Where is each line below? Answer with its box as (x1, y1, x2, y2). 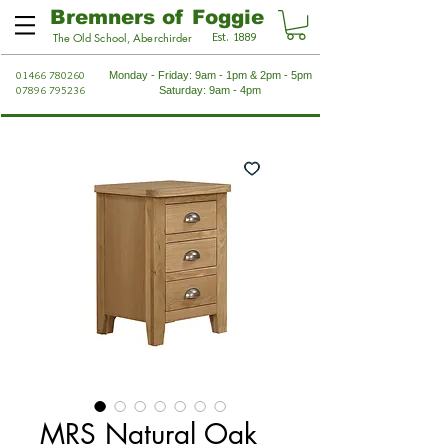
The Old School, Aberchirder (52, 30, 193, 46)
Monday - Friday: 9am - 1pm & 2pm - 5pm (108, 69, 312, 82)
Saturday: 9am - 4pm (159, 84, 261, 97)
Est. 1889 (212, 29, 257, 45)
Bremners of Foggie (50, 6, 264, 28)
